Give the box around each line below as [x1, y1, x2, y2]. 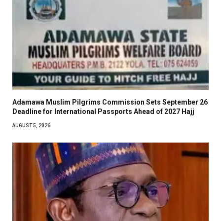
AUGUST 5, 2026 [12, 122, 50, 128]
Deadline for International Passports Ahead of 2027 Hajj [12, 107, 194, 115]
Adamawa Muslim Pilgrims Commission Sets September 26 [12, 98, 208, 106]
